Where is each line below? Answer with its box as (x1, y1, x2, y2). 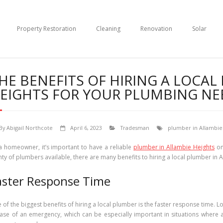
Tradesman (120, 123, 149, 131)
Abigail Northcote (6, 123, 53, 131)
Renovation (140, 24, 172, 33)
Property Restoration (16, 24, 76, 33)
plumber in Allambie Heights (133, 142, 215, 151)
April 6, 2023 (70, 123, 102, 131)
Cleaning (96, 24, 120, 33)
